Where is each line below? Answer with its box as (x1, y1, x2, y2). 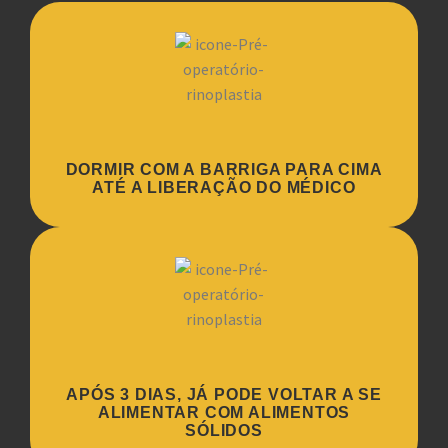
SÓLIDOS (185, 422, 263, 440)
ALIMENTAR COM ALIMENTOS (97, 404, 351, 422)
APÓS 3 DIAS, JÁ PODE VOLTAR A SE (66, 386, 382, 404)
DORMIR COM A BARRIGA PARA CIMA (65, 161, 383, 179)
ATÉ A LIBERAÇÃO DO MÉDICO (92, 179, 356, 197)
